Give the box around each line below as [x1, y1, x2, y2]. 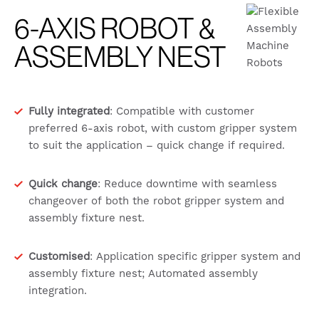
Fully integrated [28, 104, 110, 118]
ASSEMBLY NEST [14, 38, 226, 75]
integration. [28, 283, 87, 298]
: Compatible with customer [110, 104, 254, 118]
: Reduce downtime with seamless [98, 177, 277, 191]
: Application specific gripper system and [90, 249, 300, 263]
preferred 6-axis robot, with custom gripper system [28, 121, 297, 135]
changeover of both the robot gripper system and [28, 194, 284, 208]
